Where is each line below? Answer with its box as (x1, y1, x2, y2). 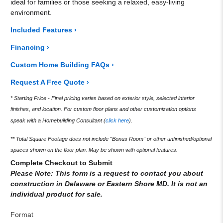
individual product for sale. (10, 190, 103, 199)
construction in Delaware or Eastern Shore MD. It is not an (10, 180, 208, 188)
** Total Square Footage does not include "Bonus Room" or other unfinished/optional (10, 135, 212, 142)
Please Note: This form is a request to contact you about (10, 169, 204, 178)
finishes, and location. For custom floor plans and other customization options (10, 106, 197, 112)
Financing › (10, 43, 50, 51)
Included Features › (10, 25, 77, 34)
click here (106, 117, 129, 124)
